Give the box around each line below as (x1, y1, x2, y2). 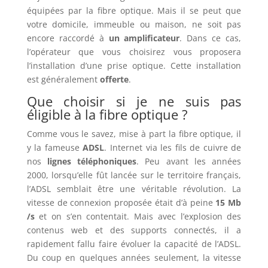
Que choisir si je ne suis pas (26, 92, 242, 110)
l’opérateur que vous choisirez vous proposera (26, 45, 242, 57)
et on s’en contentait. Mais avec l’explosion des (34, 210, 242, 222)
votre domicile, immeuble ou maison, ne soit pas (26, 18, 242, 30)
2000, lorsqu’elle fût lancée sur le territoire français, (26, 169, 242, 181)
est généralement (26, 73, 100, 85)
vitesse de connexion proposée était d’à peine (26, 196, 216, 208)
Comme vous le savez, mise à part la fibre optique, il (26, 127, 242, 139)
